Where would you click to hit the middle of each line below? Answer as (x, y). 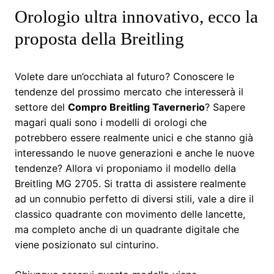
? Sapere (225, 107)
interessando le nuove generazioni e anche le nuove (135, 153)
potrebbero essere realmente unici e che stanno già (134, 137)
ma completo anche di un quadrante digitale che (127, 229)
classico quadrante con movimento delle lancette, (130, 214)
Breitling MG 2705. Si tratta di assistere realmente (130, 183)
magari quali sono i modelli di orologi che (111, 122)
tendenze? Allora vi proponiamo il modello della (125, 168)
